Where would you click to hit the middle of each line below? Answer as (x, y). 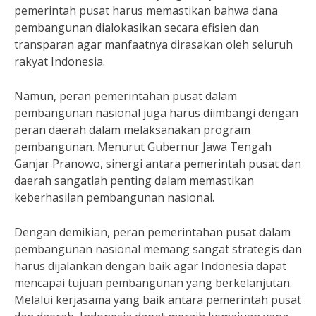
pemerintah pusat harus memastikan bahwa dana (146, 11)
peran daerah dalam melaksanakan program (132, 130)
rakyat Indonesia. (60, 61)
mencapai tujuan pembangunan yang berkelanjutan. (153, 283)
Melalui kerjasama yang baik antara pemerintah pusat (158, 300)
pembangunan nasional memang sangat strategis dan (158, 249)
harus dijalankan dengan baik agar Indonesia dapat (150, 266)
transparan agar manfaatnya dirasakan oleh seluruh (153, 44)
